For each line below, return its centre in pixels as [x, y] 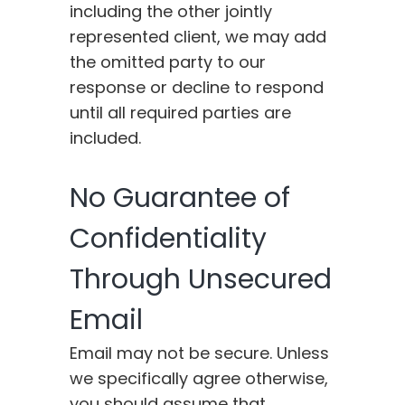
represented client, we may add [198, 37]
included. [106, 138]
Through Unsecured [201, 280]
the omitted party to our [168, 62]
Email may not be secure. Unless [200, 353]
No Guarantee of [180, 198]
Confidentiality [169, 239]
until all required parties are [181, 113]
